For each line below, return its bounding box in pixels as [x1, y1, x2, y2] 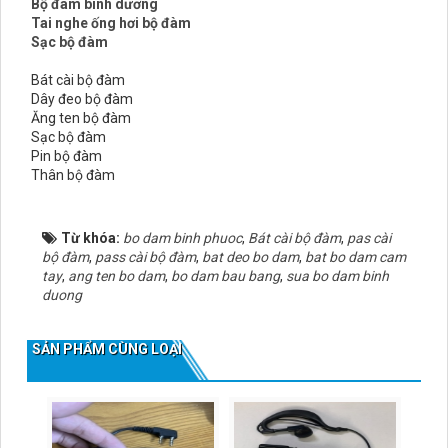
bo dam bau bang [171, 268, 280, 284]
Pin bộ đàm [31, 148, 102, 164]
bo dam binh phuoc [123, 230, 242, 246]
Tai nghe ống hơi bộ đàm [31, 15, 191, 31]
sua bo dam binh [286, 268, 389, 284]
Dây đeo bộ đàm [31, 91, 136, 107]
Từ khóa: [61, 230, 123, 246]
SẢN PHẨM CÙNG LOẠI [32, 341, 182, 357]
